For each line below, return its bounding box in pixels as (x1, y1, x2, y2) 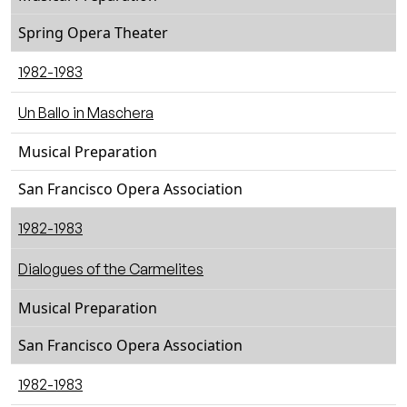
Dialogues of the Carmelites (18, 260, 203, 278)
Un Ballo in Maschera (18, 104, 154, 122)
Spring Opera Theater (18, 23, 168, 43)
